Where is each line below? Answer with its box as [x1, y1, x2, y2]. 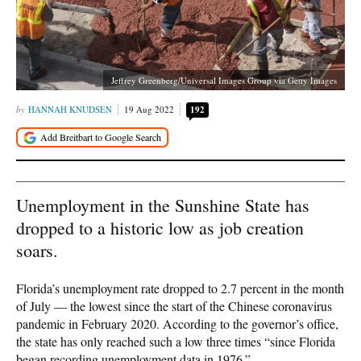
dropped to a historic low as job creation [16, 215, 304, 239]
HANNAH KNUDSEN [28, 103, 112, 115]
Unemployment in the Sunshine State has [16, 193, 309, 217]
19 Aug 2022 [124, 103, 174, 115]
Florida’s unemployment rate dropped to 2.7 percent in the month [16, 279, 344, 297]
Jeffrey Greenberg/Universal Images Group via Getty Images [111, 74, 337, 86]
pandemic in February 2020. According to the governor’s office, [16, 314, 338, 332]
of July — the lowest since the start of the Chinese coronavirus [16, 297, 332, 314]
